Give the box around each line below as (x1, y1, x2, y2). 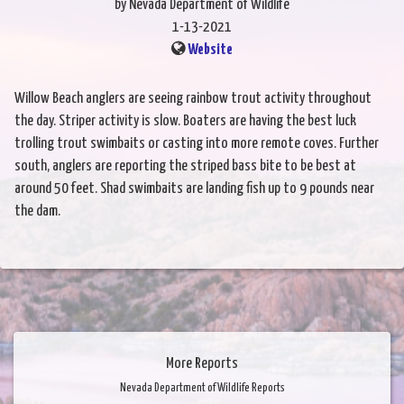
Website (188, 42, 233, 59)
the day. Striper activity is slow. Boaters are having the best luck (14, 114, 356, 130)
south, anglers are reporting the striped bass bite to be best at (14, 159, 356, 175)
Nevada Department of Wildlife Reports (119, 382, 285, 395)
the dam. (14, 204, 60, 220)
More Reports (166, 356, 238, 372)
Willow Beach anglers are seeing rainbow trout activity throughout (14, 91, 372, 107)
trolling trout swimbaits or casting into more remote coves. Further (14, 136, 379, 152)
